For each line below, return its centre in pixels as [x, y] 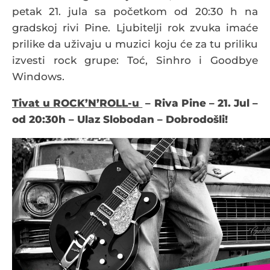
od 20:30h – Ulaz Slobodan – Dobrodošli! [120, 120]
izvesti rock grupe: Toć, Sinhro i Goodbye [135, 61]
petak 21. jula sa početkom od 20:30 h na [135, 12]
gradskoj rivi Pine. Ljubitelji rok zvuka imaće [135, 28]
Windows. [38, 77]
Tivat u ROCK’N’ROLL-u [77, 103]
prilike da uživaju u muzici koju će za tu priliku [135, 44]
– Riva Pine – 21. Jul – [200, 103]
